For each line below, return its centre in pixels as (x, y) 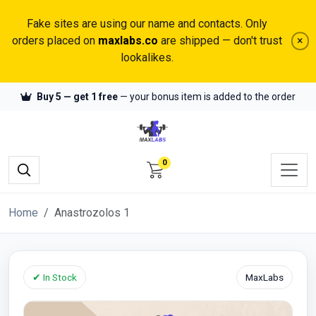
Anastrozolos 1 (92, 212)
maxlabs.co (128, 41)
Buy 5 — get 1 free (77, 96)
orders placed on (55, 41)
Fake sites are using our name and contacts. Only (147, 24)
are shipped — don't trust (220, 41)
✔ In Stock (55, 277)
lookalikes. (147, 58)
